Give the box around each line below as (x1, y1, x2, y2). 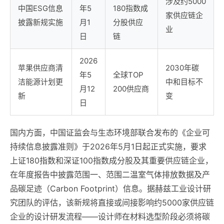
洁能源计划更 (18, 77, 63, 87)
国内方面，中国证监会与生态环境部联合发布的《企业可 (10, 127, 210, 138)
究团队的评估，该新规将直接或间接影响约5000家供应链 (10, 197, 214, 208)
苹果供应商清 (18, 63, 63, 73)
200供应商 (113, 84, 149, 94)
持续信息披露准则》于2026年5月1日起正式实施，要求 (10, 141, 206, 152)
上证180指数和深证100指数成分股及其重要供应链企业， (10, 155, 213, 166)
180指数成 (113, 3, 148, 13)
